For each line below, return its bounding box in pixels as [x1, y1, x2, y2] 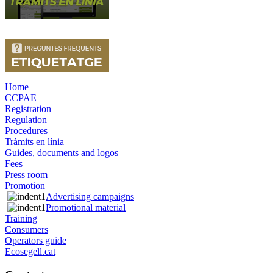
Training [5, 213, 37, 224]
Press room [5, 169, 48, 180]
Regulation [5, 115, 47, 125]
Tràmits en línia [5, 136, 64, 147]
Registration [5, 104, 51, 114]
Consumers [5, 224, 48, 235]
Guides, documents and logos [5, 147, 118, 158]
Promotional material [46, 202, 126, 213]
